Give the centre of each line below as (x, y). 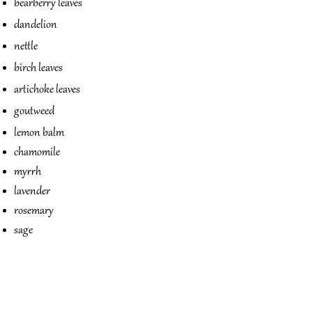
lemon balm (39, 133)
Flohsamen (44, 255)
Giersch (34, 272)
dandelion (36, 25)
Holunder (38, 288)
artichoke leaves (47, 90)
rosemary (34, 211)
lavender (32, 192)
